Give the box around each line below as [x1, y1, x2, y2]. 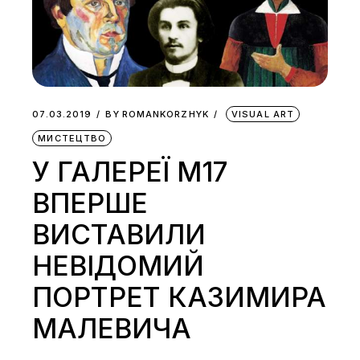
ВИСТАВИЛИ [32, 217, 207, 251]
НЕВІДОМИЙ [32, 248, 205, 282]
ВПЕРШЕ [32, 186, 149, 219]
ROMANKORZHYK [121, 108, 209, 120]
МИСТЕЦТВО [38, 132, 107, 144]
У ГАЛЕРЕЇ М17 [32, 154, 229, 188]
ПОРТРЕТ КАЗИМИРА [32, 280, 327, 313]
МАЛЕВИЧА [32, 311, 192, 345]
